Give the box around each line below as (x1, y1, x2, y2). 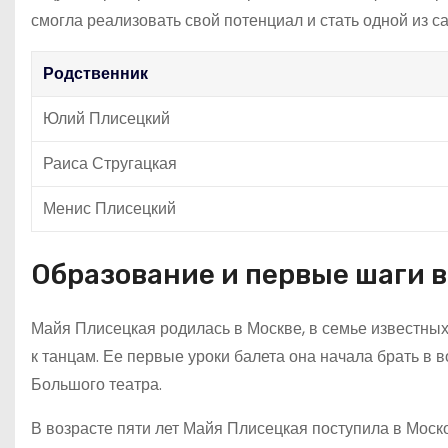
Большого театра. (31, 372, 162, 396)
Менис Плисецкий (43, 196, 176, 220)
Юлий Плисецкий (43, 106, 170, 130)
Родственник (43, 61, 148, 85)
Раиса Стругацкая (43, 151, 177, 175)
